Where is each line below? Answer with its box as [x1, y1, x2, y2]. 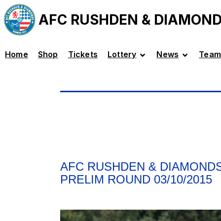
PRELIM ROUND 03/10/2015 [60, 173, 212, 186]
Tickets [68, 49, 98, 59]
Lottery [108, 49, 137, 59]
